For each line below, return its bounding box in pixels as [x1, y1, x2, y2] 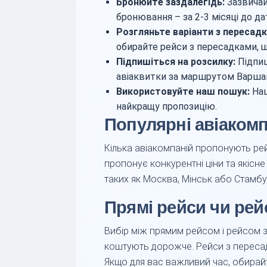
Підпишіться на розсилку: [116, 56, 235, 67]
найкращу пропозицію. [116, 101, 217, 112]
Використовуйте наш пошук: [116, 86, 250, 97]
